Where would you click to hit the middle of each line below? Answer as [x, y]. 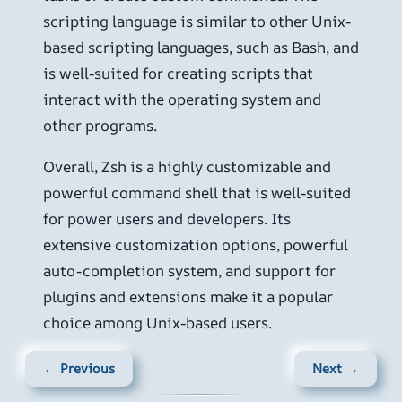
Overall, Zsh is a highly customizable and [187, 167]
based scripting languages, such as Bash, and [201, 48]
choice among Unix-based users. [157, 323]
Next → [336, 369]
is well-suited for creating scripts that [178, 74]
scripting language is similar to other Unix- [197, 22]
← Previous [79, 369]
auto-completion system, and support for [189, 271]
